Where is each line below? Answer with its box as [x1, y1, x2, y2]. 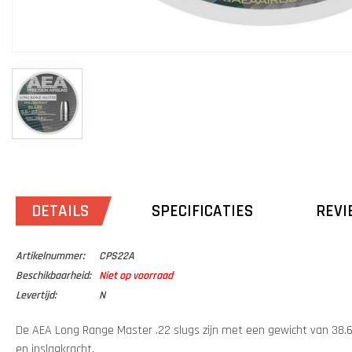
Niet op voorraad [99, 269, 173, 284]
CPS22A [99, 249, 134, 264]
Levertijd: [16, 288, 57, 303]
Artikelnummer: [16, 249, 85, 264]
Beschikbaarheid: [16, 269, 91, 284]
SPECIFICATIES [152, 200, 253, 222]
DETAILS [31, 200, 89, 222]
